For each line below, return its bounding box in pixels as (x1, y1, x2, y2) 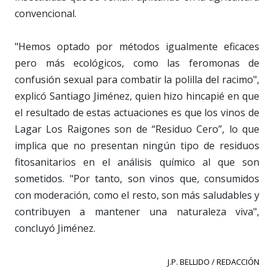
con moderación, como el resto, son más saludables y (15, 188, 259, 202)
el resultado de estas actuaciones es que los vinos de (15, 105, 259, 119)
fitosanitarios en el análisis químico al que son (15, 155, 259, 169)
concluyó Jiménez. (15, 221, 95, 235)
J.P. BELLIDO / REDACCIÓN (168, 256, 259, 267)
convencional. (15, 6, 76, 20)
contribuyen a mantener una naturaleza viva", (15, 204, 259, 218)
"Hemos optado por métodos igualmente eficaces (15, 39, 259, 53)
